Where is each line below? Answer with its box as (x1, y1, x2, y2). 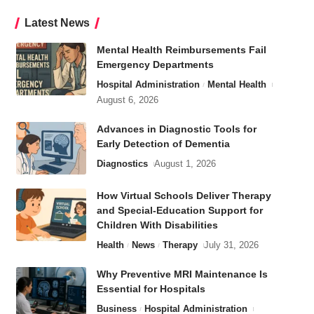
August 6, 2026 (96, 95, 158, 105)
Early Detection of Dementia (96, 138, 230, 149)
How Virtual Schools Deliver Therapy (96, 190, 271, 201)
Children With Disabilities (96, 219, 218, 231)
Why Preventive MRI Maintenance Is (96, 268, 268, 280)
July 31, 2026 (204, 240, 259, 250)
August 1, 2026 (153, 158, 216, 169)
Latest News (24, 17, 90, 29)
